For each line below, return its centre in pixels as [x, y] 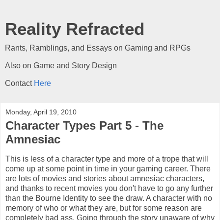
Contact [19, 83]
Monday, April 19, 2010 [41, 112]
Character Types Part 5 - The [84, 125]
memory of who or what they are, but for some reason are [104, 208]
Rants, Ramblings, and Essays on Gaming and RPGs [98, 48]
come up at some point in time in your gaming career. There [108, 168]
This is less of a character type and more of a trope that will [107, 159]
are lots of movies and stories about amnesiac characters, [105, 178]
